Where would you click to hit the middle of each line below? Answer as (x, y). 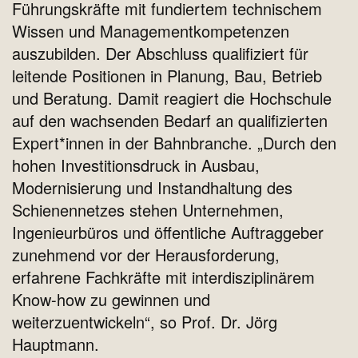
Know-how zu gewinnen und (111, 300)
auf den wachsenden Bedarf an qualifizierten (170, 121)
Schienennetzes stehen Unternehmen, (148, 210)
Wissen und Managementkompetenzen (151, 31)
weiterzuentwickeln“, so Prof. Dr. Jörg (145, 322)
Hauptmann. (58, 344)
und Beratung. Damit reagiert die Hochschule (172, 98)
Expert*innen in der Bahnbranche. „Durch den (174, 143)
